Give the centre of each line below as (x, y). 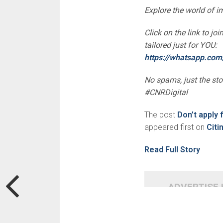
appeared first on (175, 127)
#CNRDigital (166, 93)
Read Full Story (172, 150)
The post (161, 115)
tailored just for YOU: (180, 45)
